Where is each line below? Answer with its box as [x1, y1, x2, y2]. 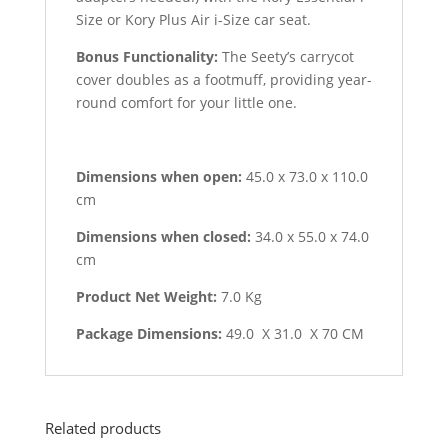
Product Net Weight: [75, 287, 217, 307]
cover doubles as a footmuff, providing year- [75, 70, 372, 90]
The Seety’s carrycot [217, 47, 354, 67]
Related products [44, 418, 161, 439]
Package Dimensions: [75, 324, 222, 344]
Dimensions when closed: [75, 227, 251, 247]
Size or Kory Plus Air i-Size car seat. [75, 10, 311, 30]
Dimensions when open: [75, 167, 242, 187]
